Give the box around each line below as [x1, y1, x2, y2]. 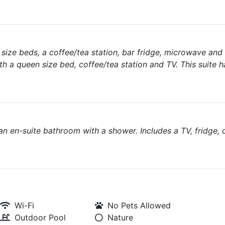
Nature [107, 212, 134, 222]
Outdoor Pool [15, 212, 66, 222]
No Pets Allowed [107, 200, 171, 210]
